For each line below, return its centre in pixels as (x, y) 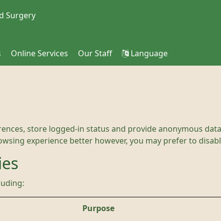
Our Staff (95, 53)
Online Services (39, 53)
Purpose (98, 208)
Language (148, 53)
